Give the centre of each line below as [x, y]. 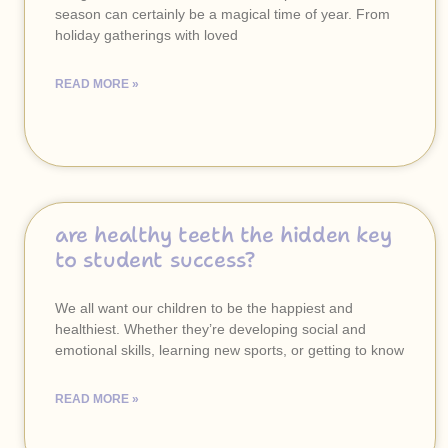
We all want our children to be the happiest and [204, 308]
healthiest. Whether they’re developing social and [210, 329]
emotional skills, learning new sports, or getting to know [229, 350]
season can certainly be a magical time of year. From [222, 14]
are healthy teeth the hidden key [223, 235]
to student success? [155, 260]
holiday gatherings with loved [146, 35]
